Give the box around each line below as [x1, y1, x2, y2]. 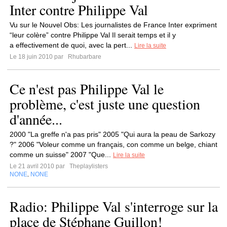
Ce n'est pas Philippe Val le [10, 79, 164, 98]
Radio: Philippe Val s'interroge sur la [10, 197, 218, 216]
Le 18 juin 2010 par [10, 53, 66, 60]
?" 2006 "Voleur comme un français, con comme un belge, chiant [10, 140, 217, 148]
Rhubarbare [66, 53, 101, 60]
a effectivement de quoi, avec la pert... [10, 41, 134, 49]
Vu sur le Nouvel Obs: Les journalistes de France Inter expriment [10, 21, 217, 29]
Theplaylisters [68, 163, 108, 170]
